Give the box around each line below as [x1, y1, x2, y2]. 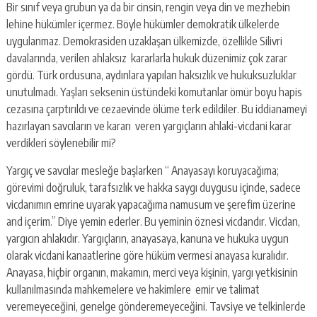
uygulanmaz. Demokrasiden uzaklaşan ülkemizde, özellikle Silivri [6, 34, 282, 49]
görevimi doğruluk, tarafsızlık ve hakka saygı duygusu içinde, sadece [6, 180, 301, 195]
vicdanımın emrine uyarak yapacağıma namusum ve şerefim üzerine [6, 197, 296, 212]
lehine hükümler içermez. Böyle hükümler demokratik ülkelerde [6, 17, 282, 32]
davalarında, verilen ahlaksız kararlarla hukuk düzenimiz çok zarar [6, 51, 287, 66]
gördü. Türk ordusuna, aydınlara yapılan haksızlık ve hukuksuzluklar [6, 68, 296, 83]
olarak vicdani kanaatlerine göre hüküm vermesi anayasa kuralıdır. [6, 248, 289, 263]
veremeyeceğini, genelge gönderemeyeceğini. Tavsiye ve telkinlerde [6, 299, 306, 314]
